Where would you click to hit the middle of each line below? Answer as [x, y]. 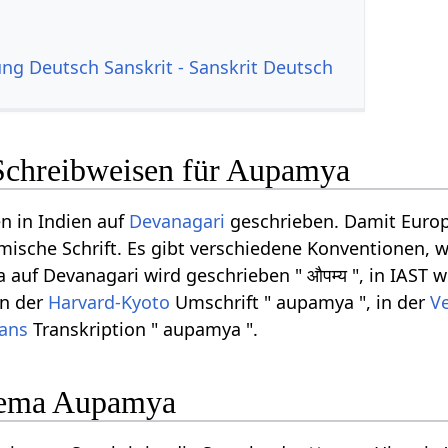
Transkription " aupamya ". [143, 329]
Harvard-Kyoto [109, 302]
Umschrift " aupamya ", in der [300, 302]
